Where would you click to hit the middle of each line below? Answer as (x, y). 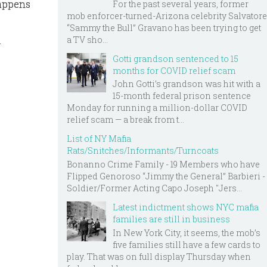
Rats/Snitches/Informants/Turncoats (143, 151)
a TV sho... (87, 39)
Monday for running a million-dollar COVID (157, 108)
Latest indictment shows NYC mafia (186, 207)
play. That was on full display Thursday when (159, 256)
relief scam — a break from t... (125, 120)
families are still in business (171, 219)
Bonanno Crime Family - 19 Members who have (163, 164)
